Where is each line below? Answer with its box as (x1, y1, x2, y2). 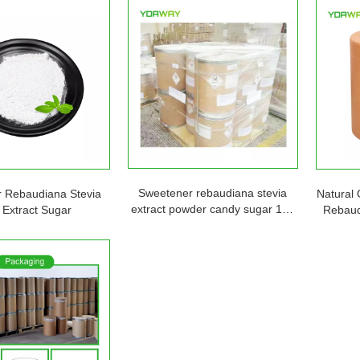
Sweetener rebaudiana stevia (138, 186, 288, 199)
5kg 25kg (189, 219, 236, 231)
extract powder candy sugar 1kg (131, 202, 295, 215)
